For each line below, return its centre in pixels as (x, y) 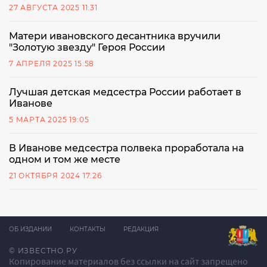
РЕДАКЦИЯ (141, 229)
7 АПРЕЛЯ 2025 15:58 (52, 63)
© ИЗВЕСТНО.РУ (43, 251)
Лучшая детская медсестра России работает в (125, 92)
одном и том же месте (65, 159)
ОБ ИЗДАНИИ (30, 229)
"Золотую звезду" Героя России (87, 47)
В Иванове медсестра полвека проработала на (126, 148)
